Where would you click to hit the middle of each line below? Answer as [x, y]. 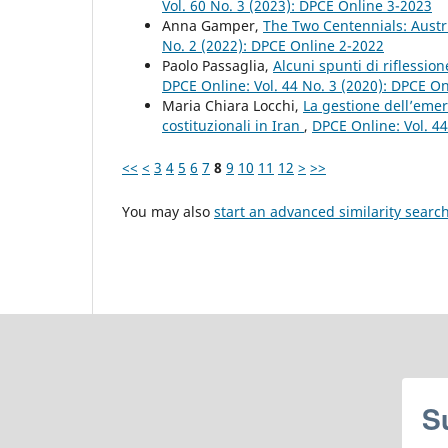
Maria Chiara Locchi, [232, 105]
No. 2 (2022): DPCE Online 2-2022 [273, 45]
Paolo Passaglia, [217, 65]
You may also [168, 211]
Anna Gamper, [212, 25]
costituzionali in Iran [233, 125]
